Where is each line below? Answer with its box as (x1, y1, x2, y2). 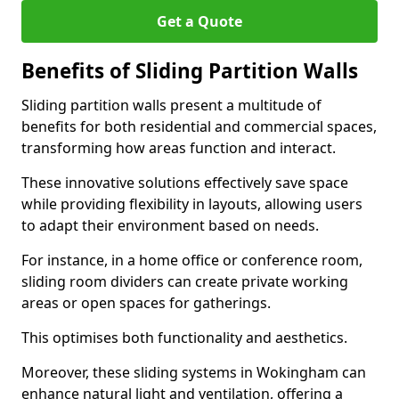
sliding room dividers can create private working (21, 272, 348, 291)
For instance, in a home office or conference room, (21, 250, 362, 270)
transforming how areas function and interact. (21, 138, 336, 158)
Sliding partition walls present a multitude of (21, 95, 322, 115)
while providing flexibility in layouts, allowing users (21, 194, 362, 214)
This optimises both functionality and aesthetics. (21, 328, 347, 347)
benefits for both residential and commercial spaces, (21, 117, 377, 136)
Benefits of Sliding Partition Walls (21, 57, 358, 85)
